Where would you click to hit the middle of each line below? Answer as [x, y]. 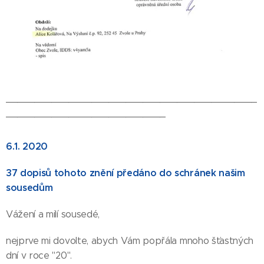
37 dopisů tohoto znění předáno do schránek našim [126, 173]
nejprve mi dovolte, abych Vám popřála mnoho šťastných [130, 241]
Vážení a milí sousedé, [53, 214]
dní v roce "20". [39, 256]
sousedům [29, 188]
